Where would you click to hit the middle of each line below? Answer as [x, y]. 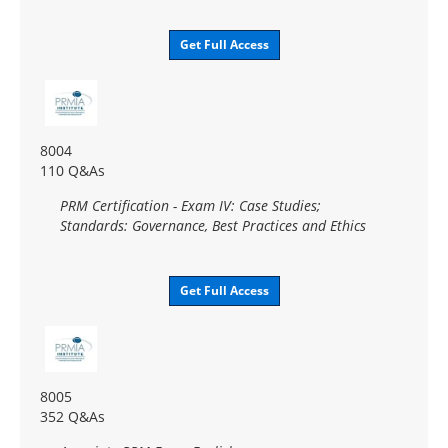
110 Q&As [72, 170]
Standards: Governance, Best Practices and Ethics [213, 225]
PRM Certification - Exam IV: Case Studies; [190, 205]
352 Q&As [72, 416]
